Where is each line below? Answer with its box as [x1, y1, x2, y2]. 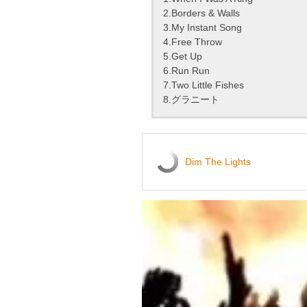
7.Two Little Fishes [163, 79, 244, 91]
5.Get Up [163, 51, 202, 62]
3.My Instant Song [163, 22, 242, 34]
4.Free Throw [163, 36, 222, 48]
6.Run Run [163, 65, 210, 77]
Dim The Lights [185, 156, 251, 168]
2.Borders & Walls [163, 8, 240, 19]
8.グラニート [163, 94, 219, 106]
